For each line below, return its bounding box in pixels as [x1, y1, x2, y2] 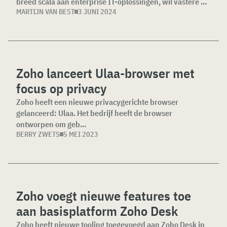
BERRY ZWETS [16, 129, 60, 139]
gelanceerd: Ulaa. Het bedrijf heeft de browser [16, 107, 172, 118]
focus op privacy [16, 79, 107, 97]
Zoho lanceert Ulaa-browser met [16, 64, 195, 82]
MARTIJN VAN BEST [16, 7, 74, 16]
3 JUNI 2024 [78, 7, 117, 16]
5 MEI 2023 [63, 129, 98, 139]
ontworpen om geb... [16, 119, 86, 129]
